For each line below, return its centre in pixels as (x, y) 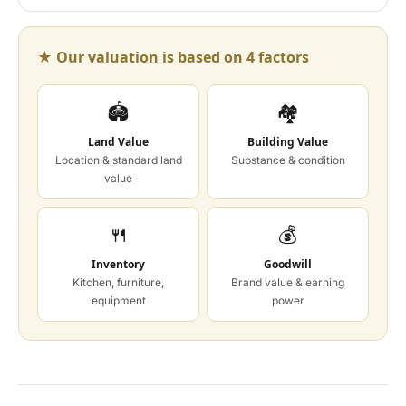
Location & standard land (118, 160)
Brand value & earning (288, 283)
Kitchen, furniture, (118, 283)
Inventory (118, 265)
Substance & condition (288, 160)
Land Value (118, 142)
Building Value (288, 142)
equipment (118, 301)
